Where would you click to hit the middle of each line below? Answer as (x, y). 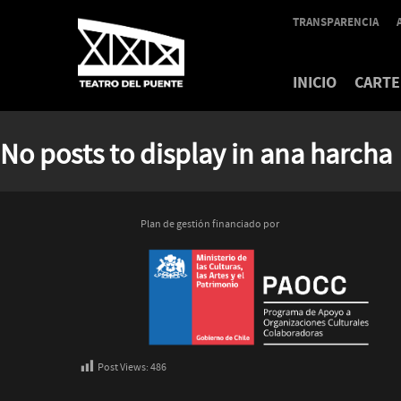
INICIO (315, 83)
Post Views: (123, 368)
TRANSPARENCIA (336, 22)
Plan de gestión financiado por (210, 225)
